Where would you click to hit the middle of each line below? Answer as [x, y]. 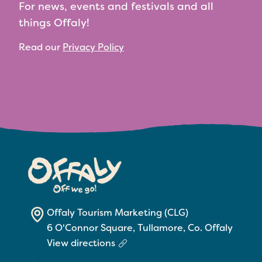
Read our [41, 47]
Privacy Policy [93, 47]
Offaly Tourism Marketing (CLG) [118, 212]
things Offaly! [54, 23]
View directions [81, 243]
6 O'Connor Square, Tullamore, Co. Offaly [140, 227]
